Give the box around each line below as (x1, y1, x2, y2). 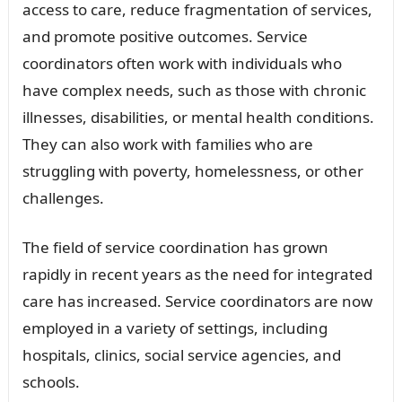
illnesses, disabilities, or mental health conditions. (22, 107, 374, 128)
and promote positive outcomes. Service (22, 26, 308, 48)
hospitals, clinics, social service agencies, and (22, 345, 341, 366)
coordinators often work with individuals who (22, 53, 342, 74)
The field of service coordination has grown (22, 237, 328, 258)
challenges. (22, 188, 104, 209)
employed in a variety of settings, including (22, 318, 328, 339)
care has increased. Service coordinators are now (22, 291, 372, 312)
